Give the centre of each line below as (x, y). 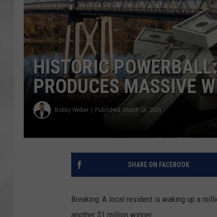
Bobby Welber (72, 110)
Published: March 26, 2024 (128, 110)
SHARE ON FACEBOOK (158, 164)
